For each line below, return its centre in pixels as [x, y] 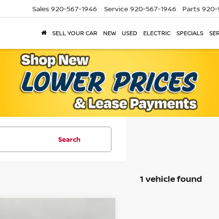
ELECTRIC [157, 33]
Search [69, 139]
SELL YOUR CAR [75, 33]
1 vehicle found [171, 179]
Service [116, 9]
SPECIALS [190, 33]
